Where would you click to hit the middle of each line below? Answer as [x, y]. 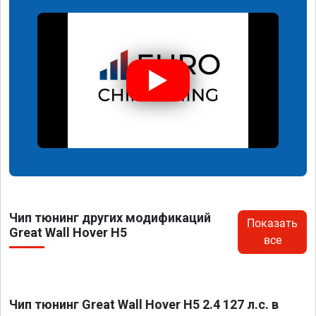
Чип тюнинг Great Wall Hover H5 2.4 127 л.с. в [144, 305]
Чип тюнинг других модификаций [110, 218]
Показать [272, 224]
